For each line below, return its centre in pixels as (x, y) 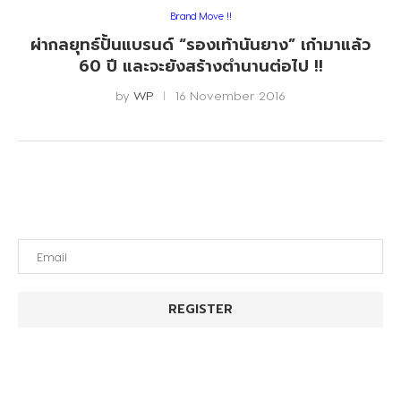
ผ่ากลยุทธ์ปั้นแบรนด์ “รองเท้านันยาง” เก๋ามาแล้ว (200, 45)
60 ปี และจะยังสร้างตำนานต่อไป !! (200, 66)
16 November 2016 (230, 95)
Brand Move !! (200, 16)
